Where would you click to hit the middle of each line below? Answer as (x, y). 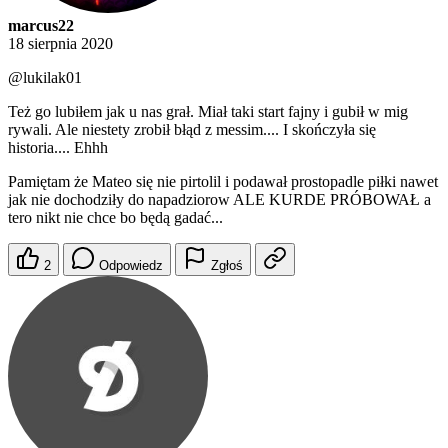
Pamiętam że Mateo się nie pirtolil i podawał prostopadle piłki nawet (223, 182)
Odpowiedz (131, 266)
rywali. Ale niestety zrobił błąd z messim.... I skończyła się (192, 130)
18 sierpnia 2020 (60, 44)
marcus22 (41, 26)
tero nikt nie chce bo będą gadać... (115, 218)
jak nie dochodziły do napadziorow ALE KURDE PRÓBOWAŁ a (219, 200)
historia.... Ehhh (58, 148)
